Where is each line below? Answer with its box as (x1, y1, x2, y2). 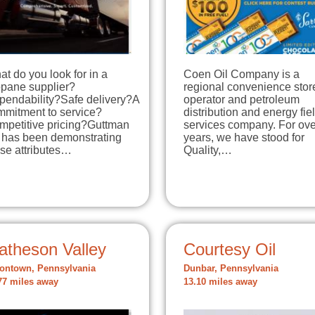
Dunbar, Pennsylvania (184, 263, 278, 274)
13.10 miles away (184, 276, 257, 287)
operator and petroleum (184, 93, 300, 105)
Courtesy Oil (184, 239, 276, 259)
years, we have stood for (184, 131, 304, 143)
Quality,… (184, 143, 232, 156)
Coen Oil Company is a (184, 67, 300, 80)
